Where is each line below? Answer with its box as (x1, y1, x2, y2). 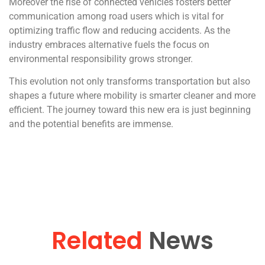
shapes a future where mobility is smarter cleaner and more (9, 90, 256, 102)
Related (51, 224, 143, 257)
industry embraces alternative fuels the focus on (9, 38, 209, 50)
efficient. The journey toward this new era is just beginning (9, 104, 251, 116)
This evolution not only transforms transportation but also (9, 76, 250, 88)
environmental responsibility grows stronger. (9, 53, 193, 64)
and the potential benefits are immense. (9, 118, 173, 130)
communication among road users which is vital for (9, 10, 224, 22)
